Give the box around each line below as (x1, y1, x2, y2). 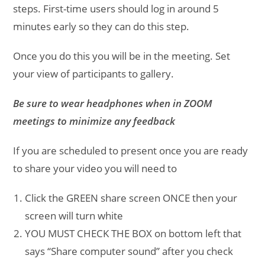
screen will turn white (25, 208, 126, 222)
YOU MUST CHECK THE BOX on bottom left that (25, 226, 242, 240)
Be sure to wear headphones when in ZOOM (13, 96, 213, 110)
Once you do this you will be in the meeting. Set (13, 49, 231, 63)
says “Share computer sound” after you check (25, 244, 234, 258)
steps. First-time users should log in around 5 (13, 1, 219, 15)
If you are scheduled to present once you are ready (13, 143, 248, 157)
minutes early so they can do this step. (13, 19, 190, 33)
